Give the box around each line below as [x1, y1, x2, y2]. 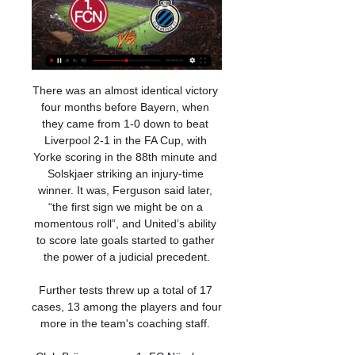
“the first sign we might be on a [48, 200, 203, 213]
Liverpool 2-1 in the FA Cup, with [44, 134, 207, 147]
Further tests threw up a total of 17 [38, 284, 212, 296]
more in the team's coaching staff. [40, 317, 213, 330]
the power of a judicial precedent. [44, 250, 210, 263]
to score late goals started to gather [36, 234, 215, 246]
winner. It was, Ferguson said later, [38, 184, 212, 197]
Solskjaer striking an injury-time [47, 167, 204, 180]
